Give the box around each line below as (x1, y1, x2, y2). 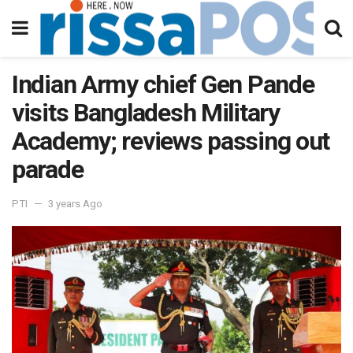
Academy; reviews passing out (12, 126, 330, 156)
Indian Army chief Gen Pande (12, 69, 314, 99)
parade (12, 154, 84, 184)
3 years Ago (48, 197, 102, 210)
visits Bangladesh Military (12, 98, 280, 128)
